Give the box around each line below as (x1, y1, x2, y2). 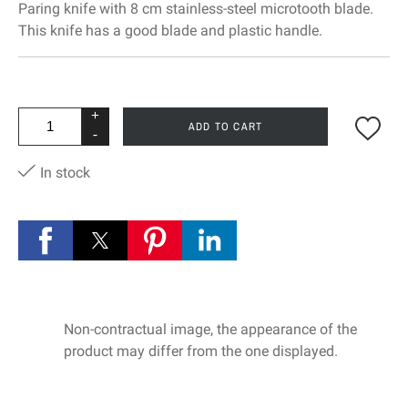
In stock (36, 164, 90, 182)
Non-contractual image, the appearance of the (64, 321, 357, 339)
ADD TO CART (188, 120, 263, 134)
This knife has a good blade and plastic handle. (18, 22, 322, 40)
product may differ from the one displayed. (64, 342, 338, 361)
